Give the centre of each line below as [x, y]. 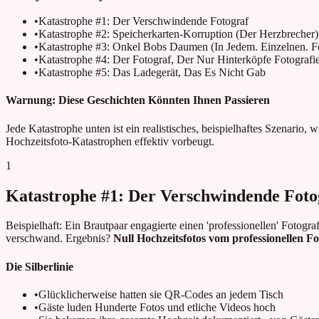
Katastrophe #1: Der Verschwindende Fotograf [143, 21]
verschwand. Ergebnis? [59, 239]
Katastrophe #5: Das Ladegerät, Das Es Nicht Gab [152, 73]
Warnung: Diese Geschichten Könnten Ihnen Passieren [138, 100]
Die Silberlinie [40, 266]
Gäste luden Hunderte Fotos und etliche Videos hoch [157, 307]
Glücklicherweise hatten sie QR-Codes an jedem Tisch [161, 294]
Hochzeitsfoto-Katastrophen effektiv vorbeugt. [110, 141]
